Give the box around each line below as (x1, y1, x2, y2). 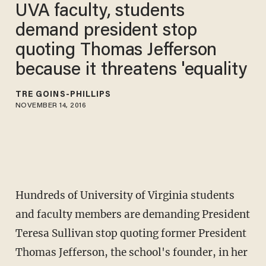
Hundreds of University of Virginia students (15, 189, 235, 202)
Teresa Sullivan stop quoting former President (15, 227, 246, 240)
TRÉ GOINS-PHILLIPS (15, 90, 112, 99)
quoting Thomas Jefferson (15, 42, 217, 60)
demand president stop (15, 22, 197, 40)
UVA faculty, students (15, 2, 185, 21)
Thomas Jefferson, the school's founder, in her (15, 246, 248, 259)
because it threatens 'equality (15, 61, 248, 80)
